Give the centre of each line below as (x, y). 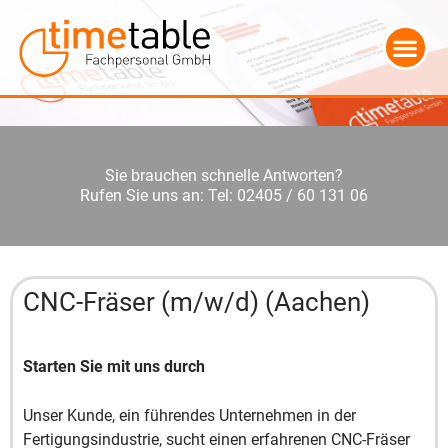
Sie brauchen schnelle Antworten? (224, 175)
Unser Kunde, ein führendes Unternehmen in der (189, 415)
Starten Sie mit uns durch (114, 366)
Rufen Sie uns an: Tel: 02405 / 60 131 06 (224, 195)
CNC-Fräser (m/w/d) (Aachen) (196, 302)
